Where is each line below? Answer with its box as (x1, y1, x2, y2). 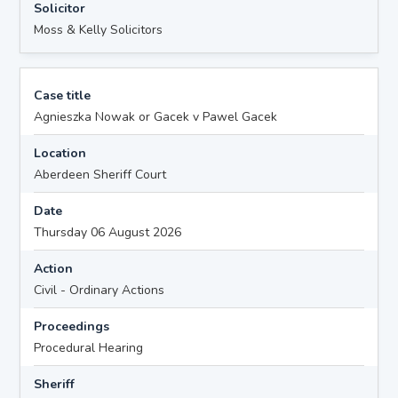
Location (34, 144, 87, 162)
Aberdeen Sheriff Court (34, 165, 167, 183)
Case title (34, 86, 92, 104)
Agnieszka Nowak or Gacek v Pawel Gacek (34, 107, 278, 125)
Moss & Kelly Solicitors (34, 20, 163, 38)
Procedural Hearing (34, 338, 144, 356)
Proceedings (34, 317, 110, 335)
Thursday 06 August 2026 (34, 223, 182, 241)
